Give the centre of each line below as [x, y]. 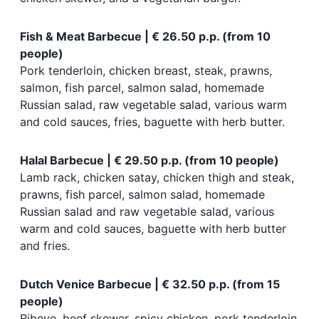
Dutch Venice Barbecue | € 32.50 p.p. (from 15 [150, 284]
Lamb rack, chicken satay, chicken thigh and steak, [157, 178]
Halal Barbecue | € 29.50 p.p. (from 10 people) [150, 161]
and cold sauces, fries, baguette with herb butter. [152, 122]
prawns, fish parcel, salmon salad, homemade [142, 195]
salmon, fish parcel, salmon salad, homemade [142, 88]
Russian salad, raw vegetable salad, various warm [153, 105]
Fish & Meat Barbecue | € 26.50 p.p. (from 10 [145, 37]
